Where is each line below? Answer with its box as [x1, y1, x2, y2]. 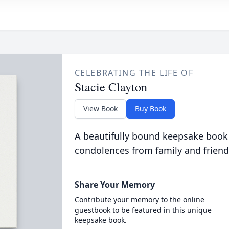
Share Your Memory [74, 179, 155, 190]
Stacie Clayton [74, 79, 147, 95]
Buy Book [134, 104, 166, 113]
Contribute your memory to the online [74, 195, 204, 204]
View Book [83, 104, 118, 113]
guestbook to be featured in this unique [74, 205, 212, 215]
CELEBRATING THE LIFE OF [74, 67, 194, 78]
